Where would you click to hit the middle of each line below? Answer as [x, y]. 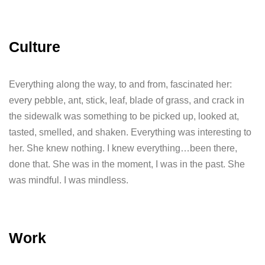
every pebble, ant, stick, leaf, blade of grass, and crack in [127, 100]
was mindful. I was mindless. [69, 180]
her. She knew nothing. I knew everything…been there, [123, 148]
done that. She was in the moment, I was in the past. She [127, 164]
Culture [35, 47]
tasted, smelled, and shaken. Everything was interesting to [130, 132]
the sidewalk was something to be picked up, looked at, [124, 116]
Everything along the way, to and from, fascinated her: [120, 84]
